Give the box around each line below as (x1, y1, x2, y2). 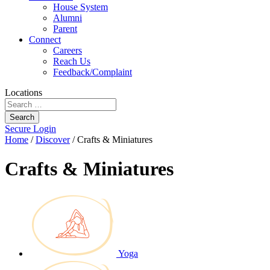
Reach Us (53, 56, 90, 66)
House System (53, 2, 108, 12)
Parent (53, 24, 77, 34)
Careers (53, 45, 82, 55)
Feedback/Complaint (53, 67, 132, 77)
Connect (29, 34, 61, 45)
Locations (5, 87, 42, 98)
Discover (36, 134, 70, 145)
